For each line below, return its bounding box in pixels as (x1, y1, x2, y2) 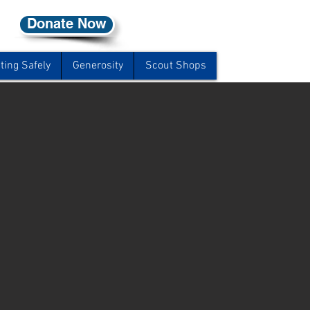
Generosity (72, 59, 123, 73)
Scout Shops (145, 59, 206, 73)
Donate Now (26, 15, 107, 32)
